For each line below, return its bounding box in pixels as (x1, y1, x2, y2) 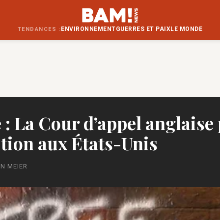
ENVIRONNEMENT (61, 26, 116, 32)
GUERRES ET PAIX (115, 26, 171, 32)
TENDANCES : (17, 26, 61, 32)
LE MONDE (170, 26, 203, 32)
